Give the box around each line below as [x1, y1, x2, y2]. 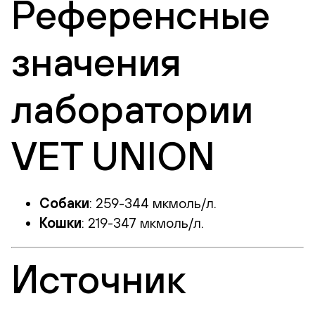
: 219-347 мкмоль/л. [82, 214, 204, 231]
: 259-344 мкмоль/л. [89, 195, 217, 211]
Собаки [39, 195, 89, 211]
